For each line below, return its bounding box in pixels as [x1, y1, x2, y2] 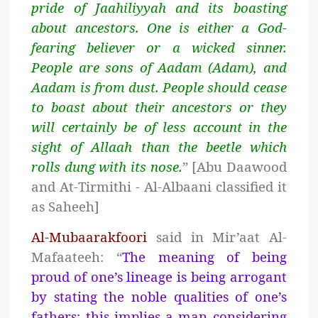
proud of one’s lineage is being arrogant [31, 268, 287, 286]
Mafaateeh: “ [31, 248, 122, 266]
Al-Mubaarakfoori [31, 228, 148, 246]
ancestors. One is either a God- [75, 18, 287, 37]
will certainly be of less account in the [31, 118, 287, 136]
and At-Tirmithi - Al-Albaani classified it [31, 177, 287, 196]
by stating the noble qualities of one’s [31, 287, 287, 306]
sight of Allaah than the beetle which [31, 138, 287, 156]
